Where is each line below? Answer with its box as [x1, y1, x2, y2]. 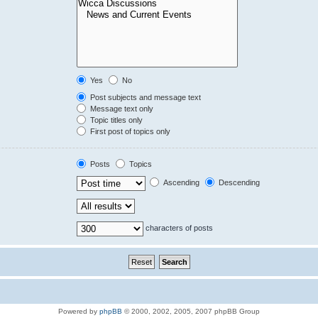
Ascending [161, 178, 200, 187]
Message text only [88, 104, 154, 113]
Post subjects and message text [88, 93, 202, 102]
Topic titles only [88, 116, 143, 124]
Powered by [58, 307, 99, 315]
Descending [216, 178, 261, 187]
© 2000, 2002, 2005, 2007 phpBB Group [122, 307, 260, 315]
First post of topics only [88, 127, 171, 136]
